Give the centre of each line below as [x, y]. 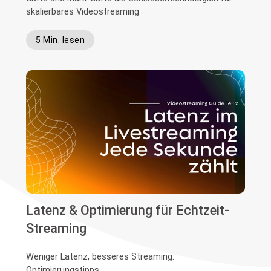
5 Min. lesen [60, 40]
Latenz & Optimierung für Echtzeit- [128, 210]
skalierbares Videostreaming [83, 11]
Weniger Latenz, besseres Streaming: [100, 256]
